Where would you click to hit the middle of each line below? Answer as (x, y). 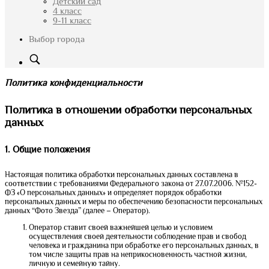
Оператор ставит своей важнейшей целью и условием (121, 227)
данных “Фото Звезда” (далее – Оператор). (77, 210)
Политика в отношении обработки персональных (128, 109)
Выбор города (57, 39)
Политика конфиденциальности (74, 83)
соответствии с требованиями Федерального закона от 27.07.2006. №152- (131, 183)
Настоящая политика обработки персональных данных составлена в (122, 174)
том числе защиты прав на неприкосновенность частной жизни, (138, 254)
